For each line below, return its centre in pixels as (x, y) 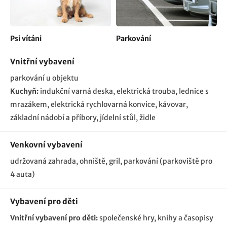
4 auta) (23, 174)
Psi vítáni (26, 38)
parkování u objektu (44, 78)
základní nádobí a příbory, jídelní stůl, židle (83, 117)
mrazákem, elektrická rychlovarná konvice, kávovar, (99, 104)
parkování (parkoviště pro (168, 161)
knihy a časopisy (185, 218)
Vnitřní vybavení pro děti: (54, 218)
